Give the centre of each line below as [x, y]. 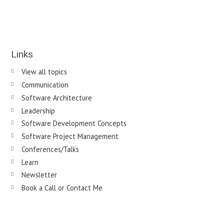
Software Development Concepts [74, 123]
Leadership [38, 110]
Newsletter [39, 175]
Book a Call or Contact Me [62, 188]
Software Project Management [70, 136]
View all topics [44, 72]
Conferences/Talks [50, 149]
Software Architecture [56, 97]
